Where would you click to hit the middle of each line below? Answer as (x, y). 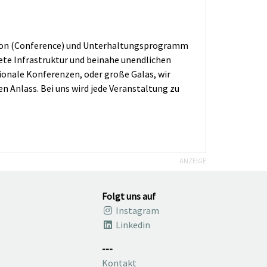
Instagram (136, 211)
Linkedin (132, 225)
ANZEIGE (193, 161)
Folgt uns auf (129, 196)
